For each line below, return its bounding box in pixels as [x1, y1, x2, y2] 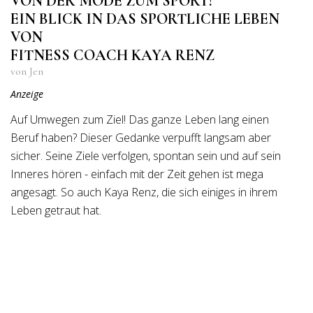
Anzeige [10, 87, 43, 101]
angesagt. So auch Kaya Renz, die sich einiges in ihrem [10, 184, 277, 200]
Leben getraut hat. [10, 203, 104, 218]
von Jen [10, 64, 43, 78]
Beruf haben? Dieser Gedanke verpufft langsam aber [10, 130, 271, 145]
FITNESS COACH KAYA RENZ [10, 46, 214, 64]
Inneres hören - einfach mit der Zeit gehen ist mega [10, 166, 263, 182]
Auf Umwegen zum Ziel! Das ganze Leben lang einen [10, 112, 269, 127]
